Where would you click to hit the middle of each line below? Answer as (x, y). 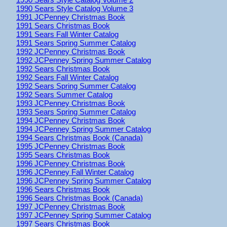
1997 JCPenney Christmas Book (71, 206)
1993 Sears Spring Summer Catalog (76, 111)
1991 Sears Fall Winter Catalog (67, 34)
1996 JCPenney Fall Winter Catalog (75, 172)
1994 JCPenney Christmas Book (71, 120)
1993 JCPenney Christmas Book (71, 103)
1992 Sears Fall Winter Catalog (67, 77)
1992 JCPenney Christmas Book (71, 51)
